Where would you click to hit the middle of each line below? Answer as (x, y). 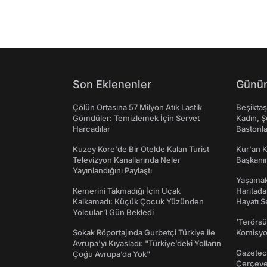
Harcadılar (91, 129)
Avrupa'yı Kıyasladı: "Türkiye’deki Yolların (147, 243)
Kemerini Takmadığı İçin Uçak (127, 191)
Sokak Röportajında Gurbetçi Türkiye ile (144, 232)
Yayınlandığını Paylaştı (112, 170)
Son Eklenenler (112, 84)
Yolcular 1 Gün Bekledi (113, 212)
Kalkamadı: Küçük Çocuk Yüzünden (138, 201)
